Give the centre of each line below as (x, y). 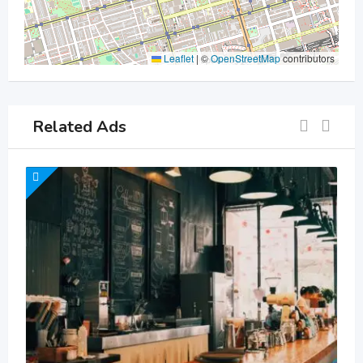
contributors (307, 58)
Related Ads (79, 126)
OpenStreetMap (246, 58)
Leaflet (177, 58)
